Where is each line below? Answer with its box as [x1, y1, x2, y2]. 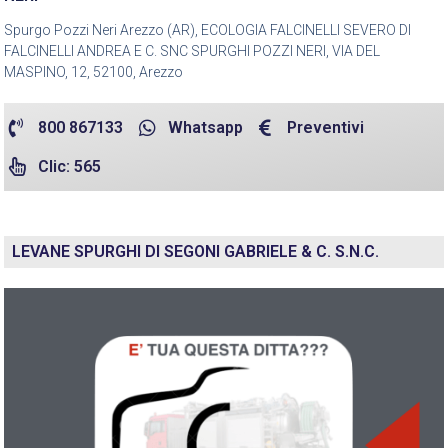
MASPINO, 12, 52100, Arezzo [4, 63, 183, 80]
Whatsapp [167, 117, 243, 137]
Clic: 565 [37, 156, 101, 176]
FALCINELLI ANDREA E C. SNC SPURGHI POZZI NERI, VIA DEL [4, 42, 380, 59]
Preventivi [287, 117, 365, 137]
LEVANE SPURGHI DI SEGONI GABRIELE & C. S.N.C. [12, 241, 379, 261]
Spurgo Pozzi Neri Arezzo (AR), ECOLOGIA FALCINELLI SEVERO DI [4, 21, 411, 38]
